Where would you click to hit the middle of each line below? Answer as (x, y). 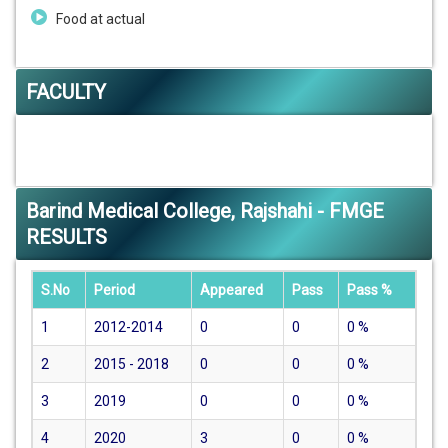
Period (114, 290)
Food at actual (102, 19)
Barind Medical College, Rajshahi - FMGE (205, 211)
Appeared (231, 290)
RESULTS (66, 237)
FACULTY (66, 92)
